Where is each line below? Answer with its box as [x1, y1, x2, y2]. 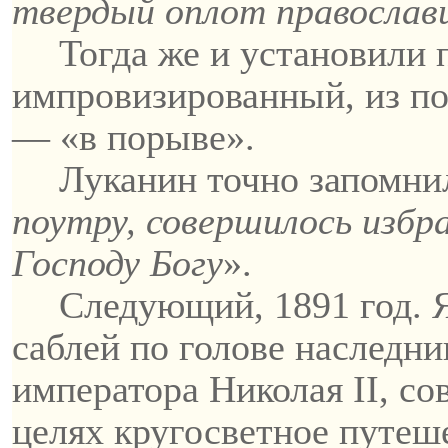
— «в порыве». [12, 116, 255, 158]
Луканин [59, 158, 198, 200]
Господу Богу [12, 242, 223, 284]
